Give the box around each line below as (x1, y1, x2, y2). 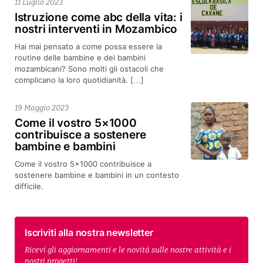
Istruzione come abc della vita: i (14, 11, 183, 24)
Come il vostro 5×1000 (14, 116, 137, 130)
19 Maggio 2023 (14, 103, 69, 112)
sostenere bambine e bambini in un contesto (14, 170, 179, 180)
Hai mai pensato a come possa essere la (14, 41, 162, 51)
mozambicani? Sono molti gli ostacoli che (14, 63, 164, 73)
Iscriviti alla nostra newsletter (24, 226, 153, 238)
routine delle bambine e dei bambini (14, 52, 146, 62)
